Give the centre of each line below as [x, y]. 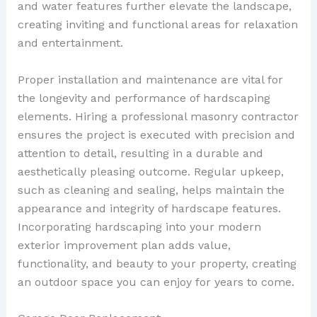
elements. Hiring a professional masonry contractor [158, 116]
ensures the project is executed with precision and [156, 134]
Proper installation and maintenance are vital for [150, 79]
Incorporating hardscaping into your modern [139, 226]
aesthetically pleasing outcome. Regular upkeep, [150, 171]
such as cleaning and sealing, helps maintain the [151, 190]
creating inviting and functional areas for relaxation [157, 24]
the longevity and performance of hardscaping [144, 98]
